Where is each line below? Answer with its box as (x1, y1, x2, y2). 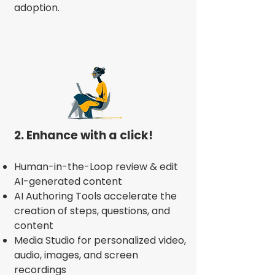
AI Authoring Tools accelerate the (14, 189, 177, 203)
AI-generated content (14, 174, 122, 188)
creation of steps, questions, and (14, 204, 170, 218)
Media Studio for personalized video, (14, 233, 186, 247)
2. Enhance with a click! (14, 127, 153, 144)
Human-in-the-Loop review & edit (14, 160, 178, 174)
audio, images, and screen (14, 248, 138, 262)
